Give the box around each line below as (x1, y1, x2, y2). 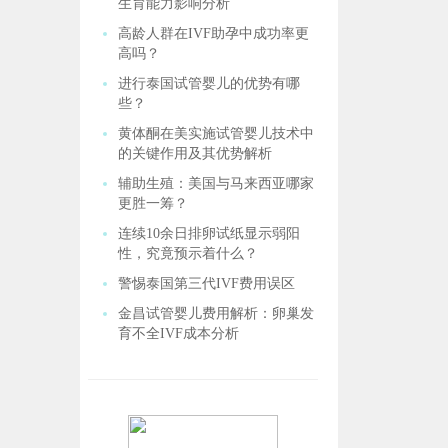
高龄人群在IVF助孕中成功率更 (118, 26, 310, 41)
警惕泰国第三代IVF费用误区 (118, 276, 296, 291)
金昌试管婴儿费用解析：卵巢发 (118, 306, 315, 321)
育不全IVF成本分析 (118, 326, 240, 341)
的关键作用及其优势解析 (118, 146, 273, 161)
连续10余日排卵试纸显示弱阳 (118, 226, 301, 241)
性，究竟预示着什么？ (118, 246, 259, 261)
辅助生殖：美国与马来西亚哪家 (118, 176, 315, 191)
